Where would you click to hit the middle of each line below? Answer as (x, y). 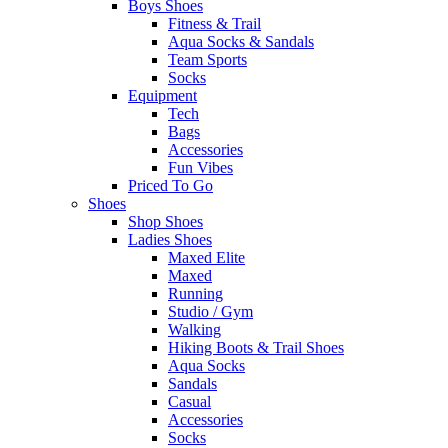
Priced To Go (170, 186)
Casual (189, 402)
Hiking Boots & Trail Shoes (256, 348)
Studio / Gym (210, 312)
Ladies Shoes (170, 240)
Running (195, 294)
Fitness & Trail (214, 24)
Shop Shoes (165, 222)
